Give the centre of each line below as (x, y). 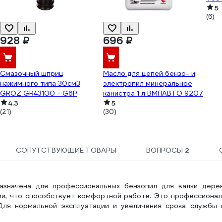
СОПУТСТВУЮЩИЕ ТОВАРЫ (66, 150)
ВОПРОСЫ (165, 150)
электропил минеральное (148, 83)
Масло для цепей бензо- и (149, 73)
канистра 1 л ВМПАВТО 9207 (153, 93)
